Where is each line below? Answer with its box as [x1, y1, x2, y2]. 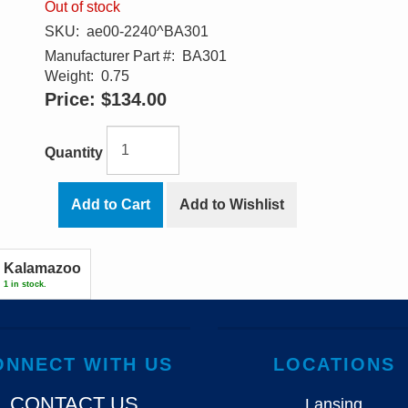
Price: [45, 89, 96, 109]
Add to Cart [71, 197, 150, 212]
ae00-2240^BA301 [79, 24, 209, 39]
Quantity [45, 145, 103, 161]
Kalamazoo [4, 260, 81, 276]
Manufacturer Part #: [45, 48, 175, 64]
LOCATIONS [272, 354, 395, 374]
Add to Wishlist [179, 197, 284, 212]
